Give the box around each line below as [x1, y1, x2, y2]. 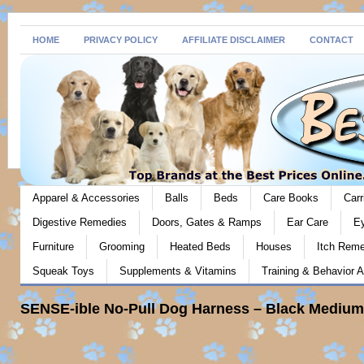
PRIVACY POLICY [84, 35, 158, 45]
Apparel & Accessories [32, 192, 140, 204]
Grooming [99, 240, 145, 253]
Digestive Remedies [32, 216, 127, 228]
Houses [256, 240, 292, 253]
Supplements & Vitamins [119, 265, 236, 277]
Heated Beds [170, 240, 231, 253]
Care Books [263, 192, 318, 204]
